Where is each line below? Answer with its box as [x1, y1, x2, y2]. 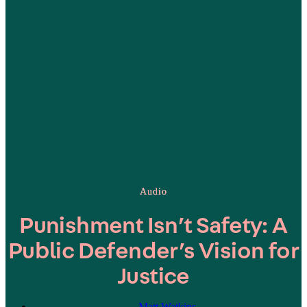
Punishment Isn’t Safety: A [19, 214, 288, 238]
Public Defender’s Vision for [8, 240, 299, 263]
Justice [117, 265, 190, 288]
